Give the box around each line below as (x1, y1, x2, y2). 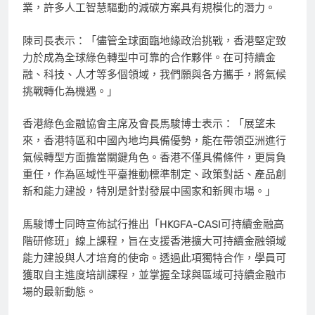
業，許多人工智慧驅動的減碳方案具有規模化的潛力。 (22, 1, 276, 15)
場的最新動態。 (22, 285, 96, 298)
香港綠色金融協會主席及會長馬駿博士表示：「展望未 (22, 117, 276, 131)
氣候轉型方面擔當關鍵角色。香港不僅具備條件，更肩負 (22, 151, 286, 165)
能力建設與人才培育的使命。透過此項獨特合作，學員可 (22, 251, 286, 264)
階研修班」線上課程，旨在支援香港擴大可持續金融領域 (22, 234, 286, 247)
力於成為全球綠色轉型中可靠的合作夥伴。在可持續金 (22, 51, 276, 64)
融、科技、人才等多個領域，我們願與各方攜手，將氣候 (22, 67, 286, 81)
